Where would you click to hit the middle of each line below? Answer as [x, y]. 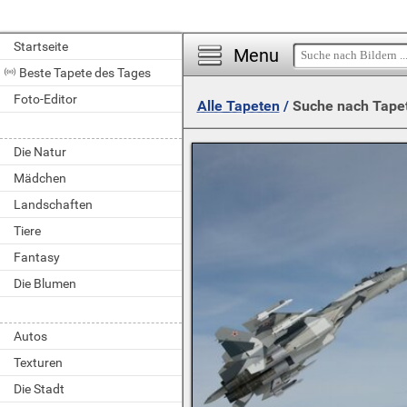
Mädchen [40, 178]
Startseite [41, 46]
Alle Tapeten [238, 106]
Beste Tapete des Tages [85, 73]
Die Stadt [39, 389]
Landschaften [53, 204]
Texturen [38, 362]
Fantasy [37, 257]
